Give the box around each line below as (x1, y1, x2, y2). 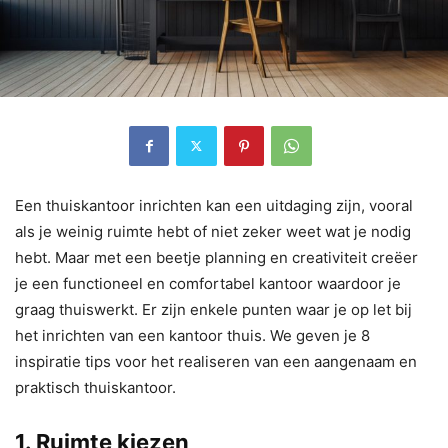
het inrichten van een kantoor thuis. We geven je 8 (15, 325, 370, 345)
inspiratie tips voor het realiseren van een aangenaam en (15, 351, 417, 371)
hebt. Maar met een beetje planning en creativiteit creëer (15, 247, 418, 267)
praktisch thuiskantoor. (15, 377, 176, 397)
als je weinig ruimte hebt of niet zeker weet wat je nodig (15, 221, 411, 241)
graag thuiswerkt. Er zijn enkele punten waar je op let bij (15, 299, 412, 319)
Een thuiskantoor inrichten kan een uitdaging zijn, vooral (15, 195, 413, 215)
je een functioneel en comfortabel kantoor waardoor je (15, 273, 401, 293)
